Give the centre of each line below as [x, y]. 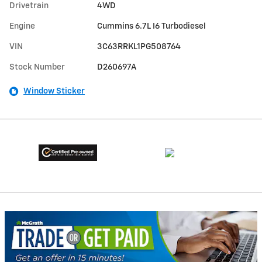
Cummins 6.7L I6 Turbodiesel [152, 26]
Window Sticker [54, 91]
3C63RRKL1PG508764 [139, 46]
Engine [22, 26]
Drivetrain [29, 6]
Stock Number [37, 67]
